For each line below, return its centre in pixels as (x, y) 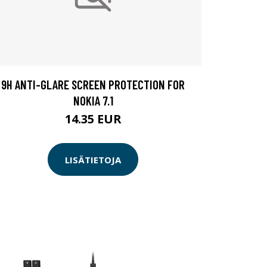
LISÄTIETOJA (93, 159)
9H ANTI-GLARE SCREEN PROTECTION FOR (93, 85)
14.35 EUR (93, 119)
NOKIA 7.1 (93, 101)
